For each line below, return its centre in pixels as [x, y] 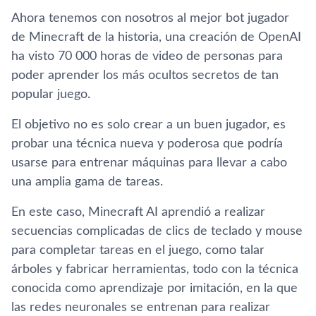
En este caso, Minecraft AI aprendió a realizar [138, 212]
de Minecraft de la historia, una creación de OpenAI [156, 37]
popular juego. [51, 95]
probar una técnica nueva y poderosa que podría [147, 144]
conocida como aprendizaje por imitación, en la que [154, 288]
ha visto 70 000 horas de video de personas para [147, 56]
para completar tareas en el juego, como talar [138, 250]
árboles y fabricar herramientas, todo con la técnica [155, 269]
